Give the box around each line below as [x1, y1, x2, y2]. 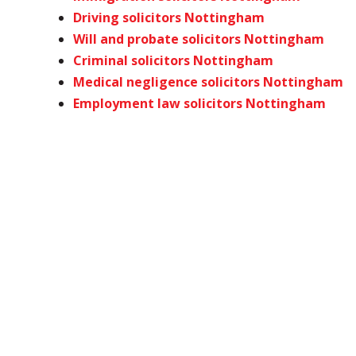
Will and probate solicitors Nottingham [73, 30, 324, 48]
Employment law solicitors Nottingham [73, 95, 326, 112]
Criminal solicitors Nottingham [73, 52, 273, 69]
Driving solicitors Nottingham [73, 9, 265, 26]
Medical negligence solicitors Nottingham [73, 73, 343, 91]
